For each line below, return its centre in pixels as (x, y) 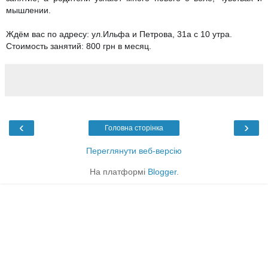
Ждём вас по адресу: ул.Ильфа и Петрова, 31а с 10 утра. (120, 34)
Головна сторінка (134, 128)
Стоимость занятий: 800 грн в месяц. (79, 46)
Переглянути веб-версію (134, 151)
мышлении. (30, 10)
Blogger (162, 172)
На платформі (118, 172)
